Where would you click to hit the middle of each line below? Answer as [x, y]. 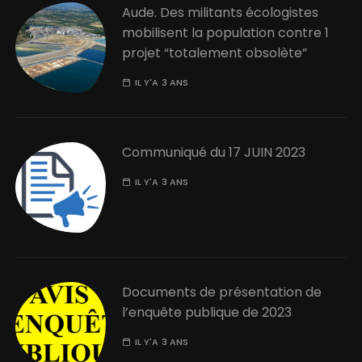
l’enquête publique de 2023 [207, 312]
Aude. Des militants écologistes [221, 12]
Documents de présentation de [222, 292]
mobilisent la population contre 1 [226, 32]
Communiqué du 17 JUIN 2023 [214, 152]
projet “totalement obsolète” [215, 53]
